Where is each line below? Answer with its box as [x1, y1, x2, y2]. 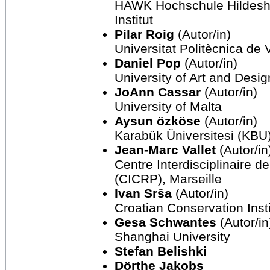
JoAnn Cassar [115, 85, 201, 99]
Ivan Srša [115, 186, 172, 201]
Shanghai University [115, 230, 230, 244]
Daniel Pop [115, 56, 181, 71]
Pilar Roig [115, 27, 174, 42]
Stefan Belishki [115, 244, 207, 259]
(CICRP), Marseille [115, 172, 222, 186]
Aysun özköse [115, 114, 201, 128]
